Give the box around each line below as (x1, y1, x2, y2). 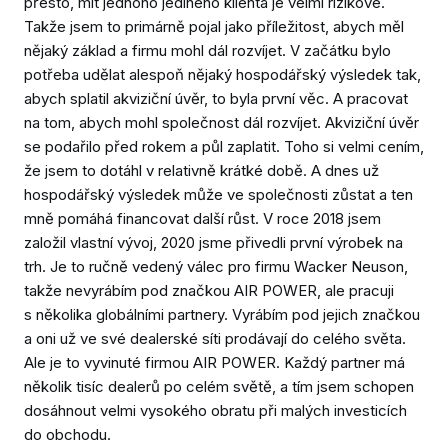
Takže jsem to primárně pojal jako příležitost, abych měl (24, 16, 404, 36)
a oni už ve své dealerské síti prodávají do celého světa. (24, 328, 406, 348)
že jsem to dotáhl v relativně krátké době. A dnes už (24, 160, 379, 180)
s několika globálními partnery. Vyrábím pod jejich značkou (24, 304, 420, 324)
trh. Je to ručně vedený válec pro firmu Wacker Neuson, (24, 256, 408, 276)
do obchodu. (24, 424, 111, 444)
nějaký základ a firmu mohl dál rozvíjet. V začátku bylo (24, 40, 391, 60)
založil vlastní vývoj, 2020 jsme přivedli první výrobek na (24, 232, 403, 252)
